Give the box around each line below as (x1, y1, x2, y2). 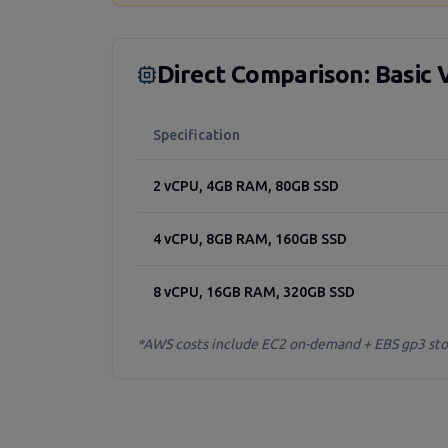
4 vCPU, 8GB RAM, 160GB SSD (153, 231, 347, 247)
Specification (153, 127, 240, 143)
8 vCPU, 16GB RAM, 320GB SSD (153, 284, 355, 300)
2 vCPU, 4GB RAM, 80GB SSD (153, 178, 339, 194)
